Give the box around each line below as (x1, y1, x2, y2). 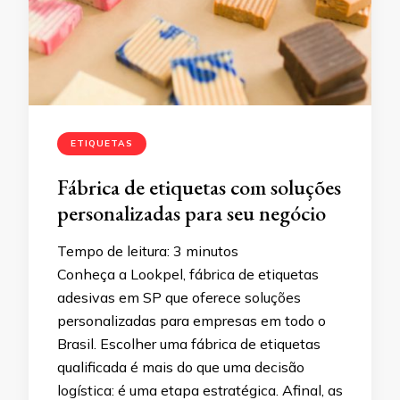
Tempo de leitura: (57, 242, 170, 260)
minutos (186, 242, 238, 260)
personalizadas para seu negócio (57, 199, 326, 227)
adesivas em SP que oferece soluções (57, 288, 301, 306)
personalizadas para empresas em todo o (57, 312, 326, 329)
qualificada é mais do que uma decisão (57, 358, 304, 376)
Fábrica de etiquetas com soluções (57, 173, 341, 201)
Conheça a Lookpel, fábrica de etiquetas (57, 265, 319, 283)
